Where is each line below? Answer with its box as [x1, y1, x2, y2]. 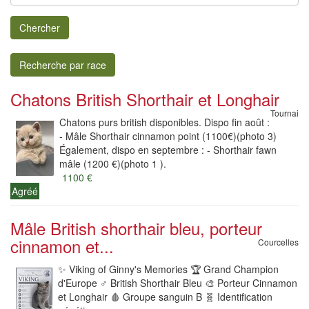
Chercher [19, 21, 60, 34]
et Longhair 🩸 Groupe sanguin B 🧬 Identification [58, 290, 272, 303]
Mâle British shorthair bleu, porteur [10, 216, 262, 240]
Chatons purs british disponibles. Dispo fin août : [59, 115, 270, 129]
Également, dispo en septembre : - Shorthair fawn [59, 143, 277, 157]
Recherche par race [19, 58, 106, 72]
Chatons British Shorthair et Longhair [10, 87, 279, 111]
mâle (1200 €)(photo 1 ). [59, 157, 166, 170]
